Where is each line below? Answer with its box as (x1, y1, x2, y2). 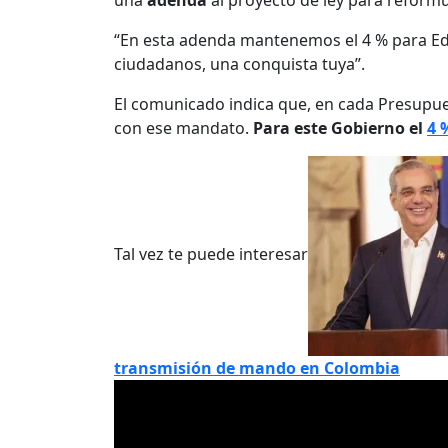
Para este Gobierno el (253, 117, 427, 140)
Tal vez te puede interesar (114, 243, 308, 266)
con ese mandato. (114, 117, 253, 140)
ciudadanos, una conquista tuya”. (114, 53, 365, 76)
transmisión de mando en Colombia (114, 357, 400, 380)
